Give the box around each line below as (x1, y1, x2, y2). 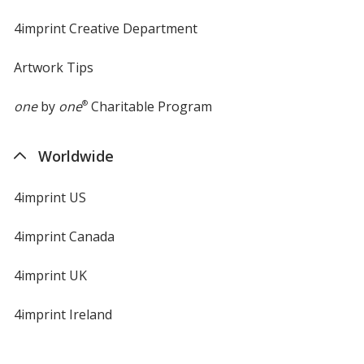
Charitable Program (87, 97, 212, 115)
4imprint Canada (13, 227, 115, 245)
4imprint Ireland (13, 305, 112, 323)
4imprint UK (13, 266, 87, 284)
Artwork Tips (13, 58, 93, 76)
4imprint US (13, 188, 86, 206)
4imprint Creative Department (13, 19, 197, 37)
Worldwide (37, 145, 114, 166)
